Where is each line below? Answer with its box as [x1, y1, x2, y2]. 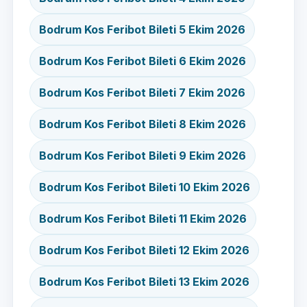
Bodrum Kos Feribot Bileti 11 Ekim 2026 [39, 212, 247, 225]
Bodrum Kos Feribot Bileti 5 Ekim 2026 [39, 23, 245, 36]
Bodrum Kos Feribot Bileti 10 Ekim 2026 [39, 180, 250, 194]
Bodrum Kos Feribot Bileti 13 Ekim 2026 [39, 275, 249, 288]
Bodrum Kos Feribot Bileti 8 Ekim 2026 [39, 117, 246, 131]
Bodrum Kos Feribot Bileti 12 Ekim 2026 [39, 243, 249, 257]
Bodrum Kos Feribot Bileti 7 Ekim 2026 [39, 86, 245, 99]
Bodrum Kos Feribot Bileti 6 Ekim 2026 [39, 54, 246, 68]
